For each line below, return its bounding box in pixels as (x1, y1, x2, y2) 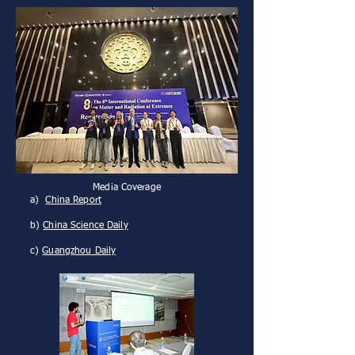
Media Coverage (93, 183, 161, 193)
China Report (45, 196, 101, 205)
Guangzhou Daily (42, 246, 116, 256)
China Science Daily (43, 221, 128, 231)
